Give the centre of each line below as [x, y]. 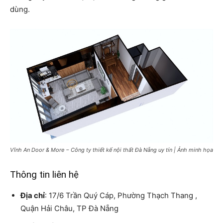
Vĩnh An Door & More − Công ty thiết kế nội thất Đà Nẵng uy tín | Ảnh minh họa [111, 150]
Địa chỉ [33, 195]
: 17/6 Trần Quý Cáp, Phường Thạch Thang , [121, 195]
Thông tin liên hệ [44, 174]
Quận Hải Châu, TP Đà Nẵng [69, 208]
